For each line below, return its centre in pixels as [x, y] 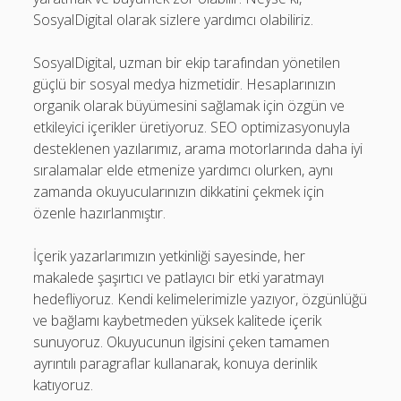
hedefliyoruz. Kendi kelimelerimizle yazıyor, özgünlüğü [200, 299]
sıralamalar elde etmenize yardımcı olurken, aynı [183, 170]
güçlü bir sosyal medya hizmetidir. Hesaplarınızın [185, 84]
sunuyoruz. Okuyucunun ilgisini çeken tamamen [182, 342]
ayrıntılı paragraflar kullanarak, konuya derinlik [175, 363]
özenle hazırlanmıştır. [100, 213]
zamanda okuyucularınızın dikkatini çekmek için [179, 192]
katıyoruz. [64, 385]
